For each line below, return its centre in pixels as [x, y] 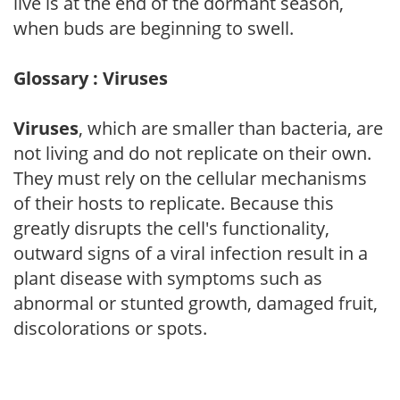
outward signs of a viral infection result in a [191, 253]
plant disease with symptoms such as [168, 278]
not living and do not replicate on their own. [192, 153]
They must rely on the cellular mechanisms [190, 178]
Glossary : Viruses [91, 78]
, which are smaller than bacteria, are [231, 128]
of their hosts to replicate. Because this [174, 203]
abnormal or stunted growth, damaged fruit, [196, 303]
